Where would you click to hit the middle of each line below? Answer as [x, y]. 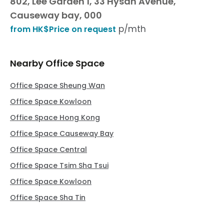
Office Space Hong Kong [55, 117]
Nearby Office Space [57, 63]
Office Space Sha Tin [48, 197]
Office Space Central [48, 149]
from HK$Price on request [63, 29]
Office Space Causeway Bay [62, 133]
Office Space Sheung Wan [57, 85]
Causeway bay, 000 [56, 15]
